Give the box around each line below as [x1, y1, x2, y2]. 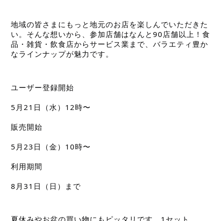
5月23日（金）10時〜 [11, 141, 91, 151]
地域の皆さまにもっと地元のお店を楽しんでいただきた [11, 19, 208, 30]
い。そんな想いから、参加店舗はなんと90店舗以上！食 [11, 29, 210, 39]
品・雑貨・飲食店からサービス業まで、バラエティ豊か [11, 39, 208, 49]
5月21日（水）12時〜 [11, 102, 91, 112]
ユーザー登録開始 [11, 82, 74, 92]
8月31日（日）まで [11, 181, 81, 191]
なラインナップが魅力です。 [11, 49, 121, 59]
